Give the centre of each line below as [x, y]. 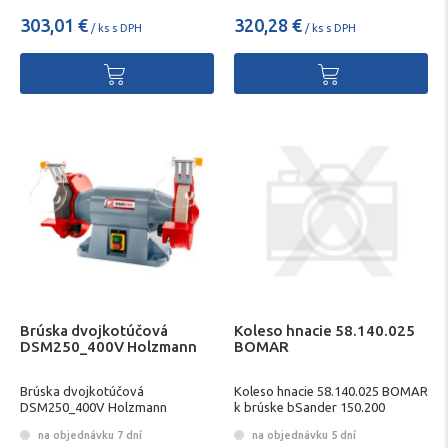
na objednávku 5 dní [302, 434]
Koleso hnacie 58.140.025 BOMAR [331, 391]
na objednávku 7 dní [88, 434]
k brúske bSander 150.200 [309, 407]
